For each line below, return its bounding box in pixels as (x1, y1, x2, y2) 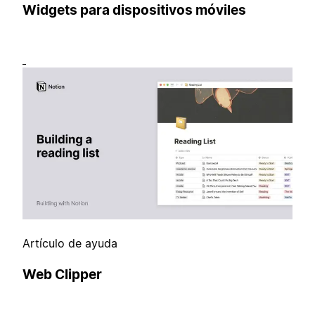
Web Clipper (22, 266, 102, 283)
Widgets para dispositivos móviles (22, 2, 246, 19)
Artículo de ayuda (22, 236, 117, 250)
